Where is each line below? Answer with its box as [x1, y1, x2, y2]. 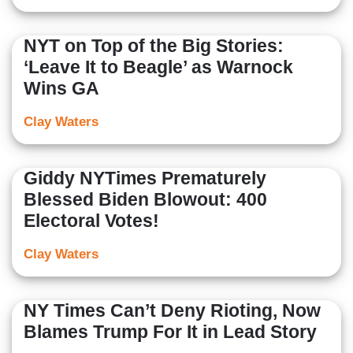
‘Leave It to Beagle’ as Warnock [24, 57, 293, 78]
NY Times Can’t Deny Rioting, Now [24, 300, 321, 321]
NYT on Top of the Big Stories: [24, 35, 284, 57]
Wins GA [24, 78, 99, 99]
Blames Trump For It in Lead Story [24, 321, 317, 343]
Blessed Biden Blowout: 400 [24, 189, 267, 210]
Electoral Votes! [24, 210, 159, 232]
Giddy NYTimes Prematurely [24, 168, 266, 189]
